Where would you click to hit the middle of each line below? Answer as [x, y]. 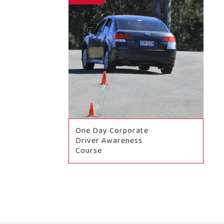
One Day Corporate [112, 131]
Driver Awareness [109, 141]
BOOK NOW [136, 183]
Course [89, 151]
